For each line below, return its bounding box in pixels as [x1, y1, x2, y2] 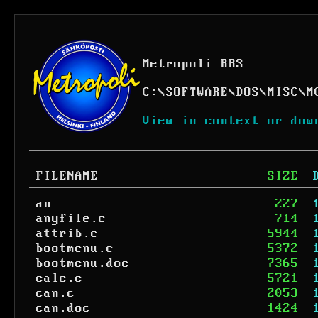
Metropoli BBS [143, 57, 244, 71]
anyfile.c [36, 212, 106, 226]
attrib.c [36, 226, 99, 241]
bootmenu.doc [36, 256, 130, 270]
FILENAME [36, 169, 99, 183]
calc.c [36, 271, 83, 285]
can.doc [36, 301, 91, 315]
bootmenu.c [36, 241, 114, 256]
